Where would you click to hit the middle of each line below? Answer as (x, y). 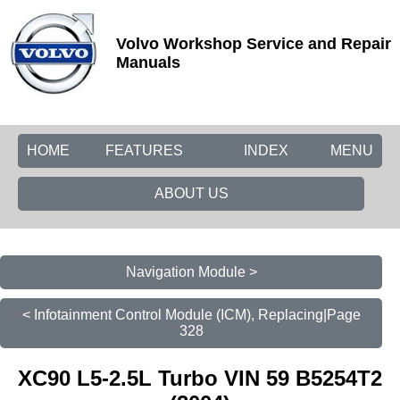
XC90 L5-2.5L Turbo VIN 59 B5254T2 (200, 378)
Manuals (148, 62)
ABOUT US (191, 193)
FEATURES (144, 150)
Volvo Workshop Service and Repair (254, 44)
